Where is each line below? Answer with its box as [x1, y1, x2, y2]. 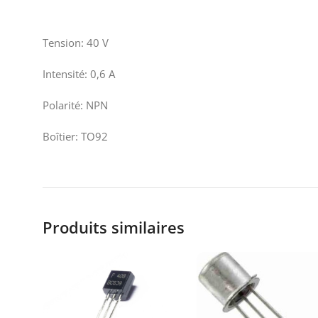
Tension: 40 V [43, 35, 109, 50]
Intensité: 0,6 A [43, 67, 115, 81]
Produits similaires [43, 216, 185, 238]
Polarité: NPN [43, 98, 108, 112]
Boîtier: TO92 [43, 129, 108, 143]
